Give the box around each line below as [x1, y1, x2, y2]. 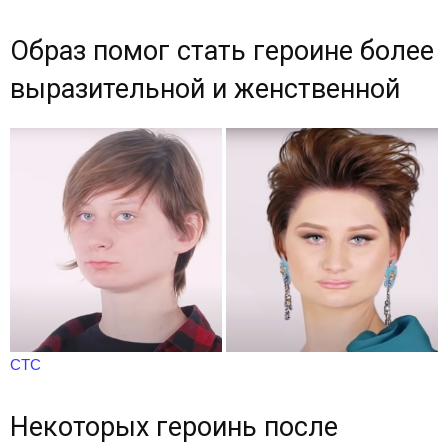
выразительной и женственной [10, 72, 400, 105]
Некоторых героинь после [10, 411, 338, 444]
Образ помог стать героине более [10, 34, 434, 67]
